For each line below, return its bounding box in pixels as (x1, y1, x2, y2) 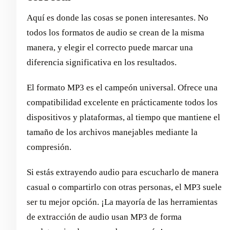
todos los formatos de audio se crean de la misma (27, 28, 204, 38)
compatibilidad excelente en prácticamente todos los (27, 98, 218, 108)
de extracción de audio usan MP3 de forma (27, 212, 182, 222)
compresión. (27, 142, 71, 152)
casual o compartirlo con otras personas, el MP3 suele (27, 182, 222, 193)
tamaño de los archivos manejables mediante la (27, 127, 198, 138)
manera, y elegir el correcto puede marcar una (27, 43, 193, 53)
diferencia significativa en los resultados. (27, 57, 177, 68)
